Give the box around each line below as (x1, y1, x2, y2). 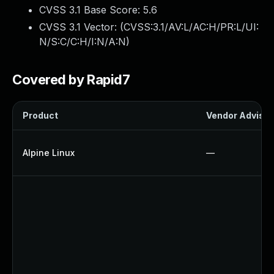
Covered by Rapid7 (12, 72, 130, 87)
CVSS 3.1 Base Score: (39, 4, 143, 16)
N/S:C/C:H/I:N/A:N (39, 35, 126, 48)
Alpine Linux (23, 147, 75, 158)
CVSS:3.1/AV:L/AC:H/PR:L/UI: (124, 21, 259, 33)
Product (23, 110, 58, 120)
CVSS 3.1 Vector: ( (39, 21, 124, 33)
